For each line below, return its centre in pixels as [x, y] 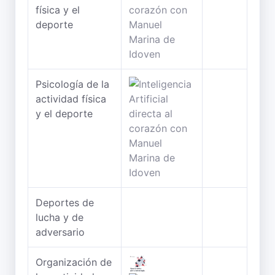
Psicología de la [72, 84]
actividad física [71, 99]
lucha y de [60, 217]
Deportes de [65, 203]
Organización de [74, 262]
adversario [60, 232]
